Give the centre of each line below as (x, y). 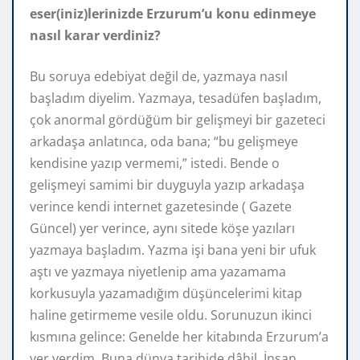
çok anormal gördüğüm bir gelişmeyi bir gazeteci (178, 119)
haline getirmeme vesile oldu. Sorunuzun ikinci (171, 315)
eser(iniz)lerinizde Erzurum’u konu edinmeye (173, 13)
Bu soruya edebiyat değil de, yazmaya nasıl (159, 76)
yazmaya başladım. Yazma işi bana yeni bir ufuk (173, 250)
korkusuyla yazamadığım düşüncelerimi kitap (166, 293)
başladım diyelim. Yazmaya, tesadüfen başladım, (176, 98)
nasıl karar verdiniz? (95, 35)
